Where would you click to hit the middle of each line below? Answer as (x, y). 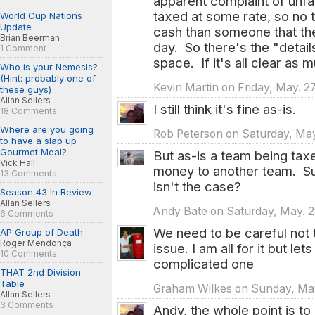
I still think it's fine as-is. (225, 109)
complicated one (204, 264)
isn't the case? (197, 186)
